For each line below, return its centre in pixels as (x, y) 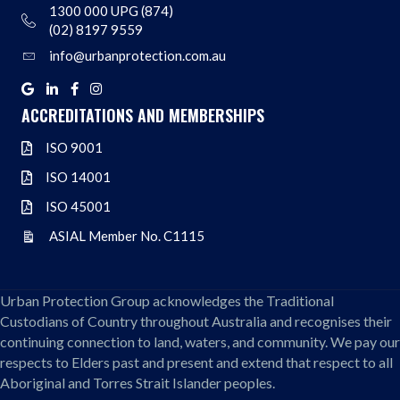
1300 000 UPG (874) (111, 11)
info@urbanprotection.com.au (137, 56)
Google (43, 92)
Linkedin (71, 92)
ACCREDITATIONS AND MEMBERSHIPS (143, 116)
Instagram (121, 92)
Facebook (101, 92)
